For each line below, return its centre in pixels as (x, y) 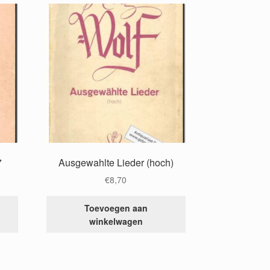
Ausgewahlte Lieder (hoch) (116, 162)
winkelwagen (116, 221)
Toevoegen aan (116, 208)
